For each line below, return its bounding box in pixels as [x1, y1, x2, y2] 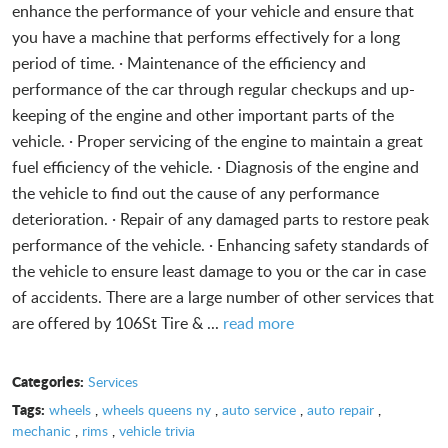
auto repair [306, 399, 374, 419]
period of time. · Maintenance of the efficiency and [12, 51, 366, 74]
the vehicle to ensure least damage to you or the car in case [12, 259, 426, 282]
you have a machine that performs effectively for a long [12, 25, 400, 48]
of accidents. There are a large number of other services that [12, 285, 434, 308]
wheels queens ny [101, 399, 211, 419]
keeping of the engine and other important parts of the [12, 103, 394, 126]
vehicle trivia [119, 420, 195, 440]
